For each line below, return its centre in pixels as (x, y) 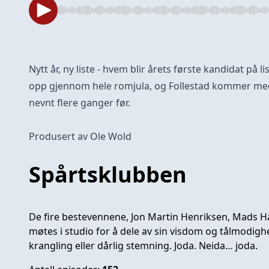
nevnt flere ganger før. (80, 102)
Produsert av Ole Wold (80, 136)
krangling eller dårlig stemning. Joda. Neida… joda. (143, 245)
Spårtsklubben (108, 174)
